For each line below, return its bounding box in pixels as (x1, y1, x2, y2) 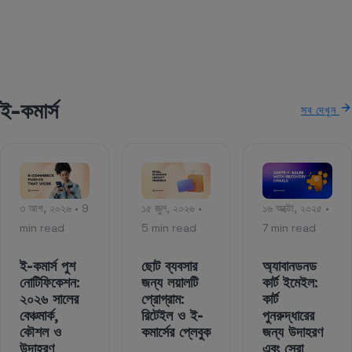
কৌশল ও (20, 322, 61, 341)
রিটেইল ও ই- (141, 306, 203, 324)
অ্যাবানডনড (262, 256, 317, 275)
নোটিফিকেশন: (20, 273, 80, 291)
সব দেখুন (301, 102, 339, 117)
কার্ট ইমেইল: (262, 273, 319, 291)
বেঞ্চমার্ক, (20, 306, 58, 324)
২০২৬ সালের (20, 289, 79, 308)
